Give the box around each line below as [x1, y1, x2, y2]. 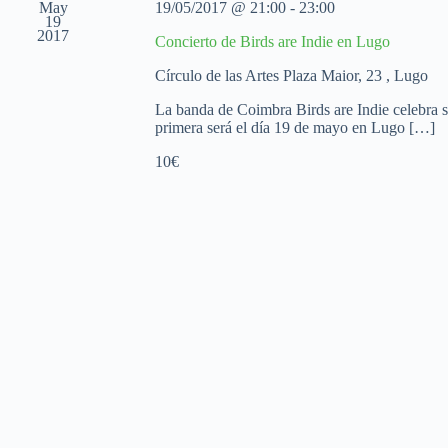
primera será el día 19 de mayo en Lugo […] [154, 119, 435, 136]
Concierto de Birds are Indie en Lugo [154, 33, 390, 50]
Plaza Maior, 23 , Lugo [282, 67, 428, 84]
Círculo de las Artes [154, 67, 283, 84]
